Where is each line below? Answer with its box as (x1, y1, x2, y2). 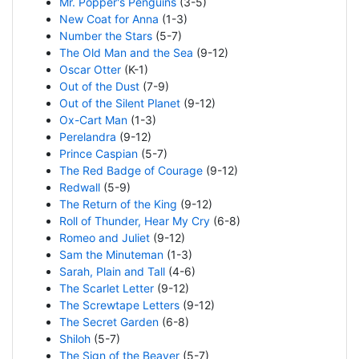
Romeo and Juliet (58, 231, 150, 245)
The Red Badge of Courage (58, 163, 203, 178)
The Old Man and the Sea (58, 46, 193, 60)
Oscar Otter (58, 63, 121, 77)
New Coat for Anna (58, 12, 159, 26)
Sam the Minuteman (58, 248, 163, 262)
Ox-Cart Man (58, 113, 127, 127)
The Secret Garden (58, 315, 159, 329)
